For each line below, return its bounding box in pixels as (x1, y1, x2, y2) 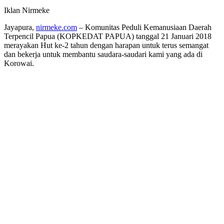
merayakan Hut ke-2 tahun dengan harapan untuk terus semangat (4, 40, 208, 49)
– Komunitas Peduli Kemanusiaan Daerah (77, 22, 211, 31)
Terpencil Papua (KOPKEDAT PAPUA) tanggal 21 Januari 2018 (4, 31, 211, 40)
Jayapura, (4, 22, 36, 31)
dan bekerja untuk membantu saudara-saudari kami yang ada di (4, 49, 202, 58)
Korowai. (4, 58, 34, 67)
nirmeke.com (36, 22, 77, 31)
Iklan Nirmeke (4, 5, 49, 14)
